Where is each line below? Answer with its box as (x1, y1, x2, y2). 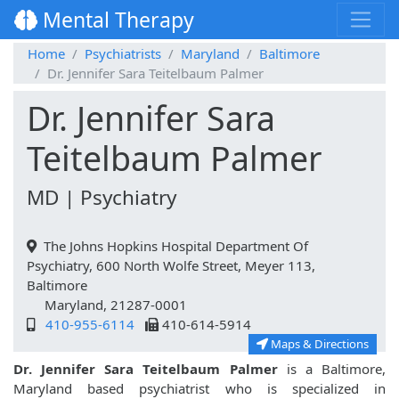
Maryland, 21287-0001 (27, 296, 187, 314)
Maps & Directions (268, 336, 369, 353)
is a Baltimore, (277, 360, 387, 379)
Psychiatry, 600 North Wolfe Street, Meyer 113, (27, 256, 315, 275)
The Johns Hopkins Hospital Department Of (37, 237, 308, 256)
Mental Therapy (37, 5, 194, 35)
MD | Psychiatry (27, 183, 176, 212)
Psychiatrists (85, 45, 161, 63)
